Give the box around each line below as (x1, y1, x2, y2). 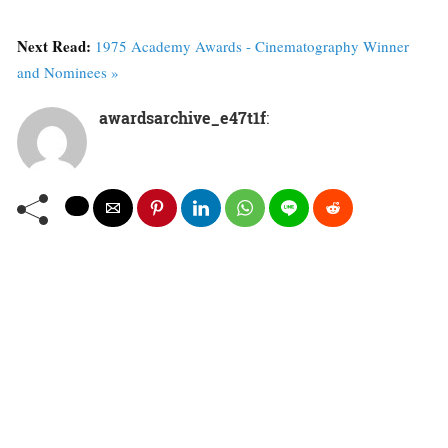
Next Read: (17, 35, 95, 58)
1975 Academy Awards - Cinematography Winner (95, 36, 409, 57)
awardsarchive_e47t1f (99, 107, 266, 129)
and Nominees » (17, 62, 119, 83)
